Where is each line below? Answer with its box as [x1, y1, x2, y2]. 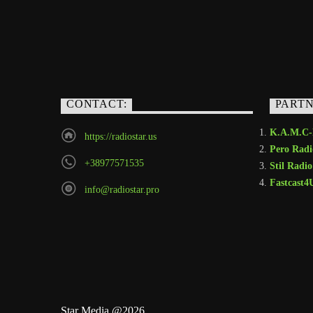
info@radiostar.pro [85, 184, 160, 196]
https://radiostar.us [85, 131, 157, 143]
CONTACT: [66, 98, 127, 110]
